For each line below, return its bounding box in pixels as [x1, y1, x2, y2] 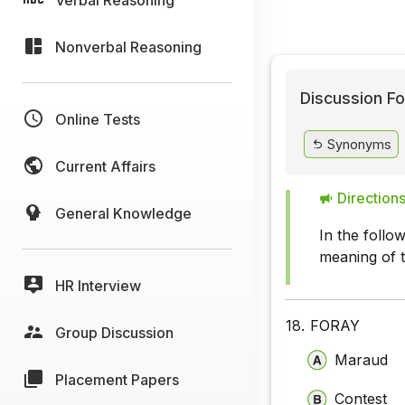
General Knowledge [55, 203, 192, 222]
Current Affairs [55, 156, 155, 175]
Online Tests [55, 109, 140, 128]
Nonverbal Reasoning [55, 37, 202, 56]
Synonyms [323, 136, 391, 152]
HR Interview [55, 276, 141, 295]
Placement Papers [55, 370, 179, 389]
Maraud [334, 350, 389, 369]
